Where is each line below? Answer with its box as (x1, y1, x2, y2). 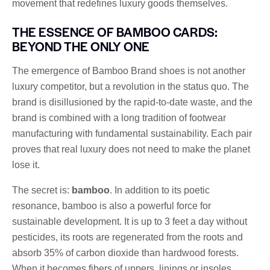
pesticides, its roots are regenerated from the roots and (12, 231, 243, 242)
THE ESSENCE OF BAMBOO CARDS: (12, 22, 218, 40)
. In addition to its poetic (110, 184, 210, 195)
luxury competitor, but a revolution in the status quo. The (12, 81, 249, 92)
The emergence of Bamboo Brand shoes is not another (12, 65, 245, 76)
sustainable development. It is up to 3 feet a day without (12, 216, 247, 227)
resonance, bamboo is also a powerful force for (12, 200, 211, 211)
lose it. (12, 159, 40, 170)
